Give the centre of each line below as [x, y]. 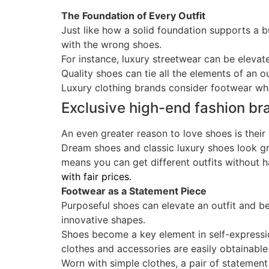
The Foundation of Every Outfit [133, 15]
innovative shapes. [103, 219]
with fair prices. [96, 176]
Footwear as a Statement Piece [134, 191]
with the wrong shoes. [111, 44]
